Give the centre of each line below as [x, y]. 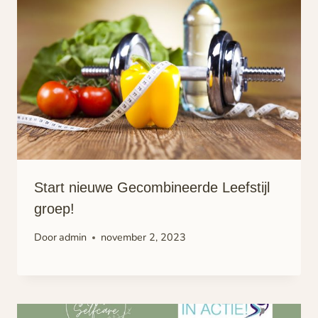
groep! [54, 208]
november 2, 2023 [144, 237]
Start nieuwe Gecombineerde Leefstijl [152, 187]
